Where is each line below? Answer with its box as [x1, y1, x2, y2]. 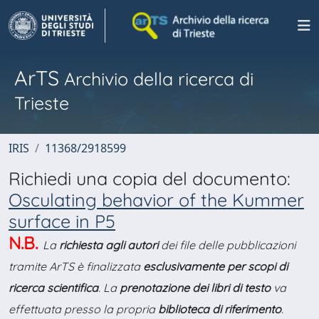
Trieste [14, 92, 69, 114]
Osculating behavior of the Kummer [9, 189, 304, 211]
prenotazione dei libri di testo [120, 281, 271, 295]
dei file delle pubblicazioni [158, 238, 296, 252]
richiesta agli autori [59, 238, 158, 252]
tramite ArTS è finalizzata [9, 259, 143, 273]
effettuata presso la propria [9, 302, 158, 316]
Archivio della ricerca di [59, 68, 253, 90]
